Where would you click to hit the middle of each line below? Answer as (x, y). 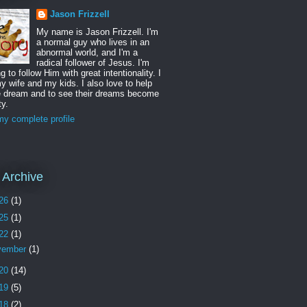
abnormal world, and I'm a (87, 52)
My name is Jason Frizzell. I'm (97, 32)
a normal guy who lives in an (93, 42)
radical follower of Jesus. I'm (93, 63)
